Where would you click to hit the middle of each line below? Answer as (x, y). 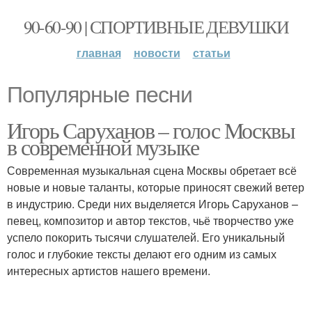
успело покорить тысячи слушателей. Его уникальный (146, 237)
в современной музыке (103, 147)
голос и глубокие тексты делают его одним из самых (142, 254)
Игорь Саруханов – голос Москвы (151, 130)
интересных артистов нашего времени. (109, 271)
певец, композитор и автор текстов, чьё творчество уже (150, 220)
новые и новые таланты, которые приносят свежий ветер (156, 187)
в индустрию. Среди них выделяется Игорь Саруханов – (153, 204)
